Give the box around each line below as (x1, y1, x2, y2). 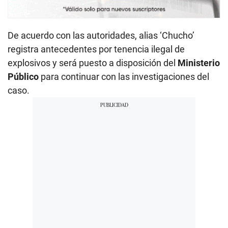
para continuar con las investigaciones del (39, 71, 209, 82)
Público (8, 71, 39, 82)
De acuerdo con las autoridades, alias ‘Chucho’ (8, 30, 194, 41)
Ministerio (178, 57, 220, 68)
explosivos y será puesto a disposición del (8, 57, 178, 68)
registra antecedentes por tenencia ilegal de (8, 43, 185, 54)
